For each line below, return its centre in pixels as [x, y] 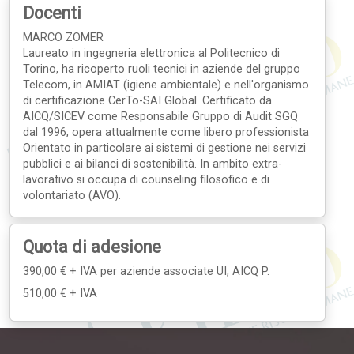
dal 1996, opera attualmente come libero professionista [166, 132]
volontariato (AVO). [72, 195]
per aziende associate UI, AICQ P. [185, 271]
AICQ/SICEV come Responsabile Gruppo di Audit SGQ [160, 116]
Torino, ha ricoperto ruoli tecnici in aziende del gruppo [162, 69]
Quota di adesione [92, 247]
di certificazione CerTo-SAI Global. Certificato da [147, 100]
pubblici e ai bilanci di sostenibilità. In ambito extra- [153, 164]
